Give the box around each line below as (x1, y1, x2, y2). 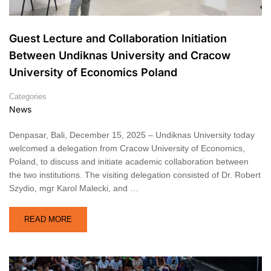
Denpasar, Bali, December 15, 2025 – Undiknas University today (9, 130, 255, 140)
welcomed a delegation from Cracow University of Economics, (9, 143, 245, 154)
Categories (9, 92, 47, 102)
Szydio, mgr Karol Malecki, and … (9, 183, 139, 194)
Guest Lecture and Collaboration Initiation (9, 32, 227, 45)
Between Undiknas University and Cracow (9, 49, 230, 62)
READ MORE (24, 215, 72, 224)
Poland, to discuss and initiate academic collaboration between (9, 157, 249, 167)
